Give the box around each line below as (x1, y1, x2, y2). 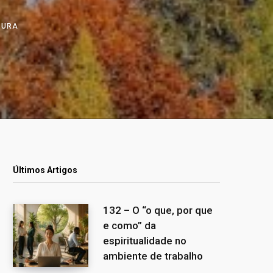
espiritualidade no (103, 234, 186, 247)
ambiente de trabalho (103, 249, 203, 262)
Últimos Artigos (13, 165, 77, 175)
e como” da (103, 219, 156, 232)
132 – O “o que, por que (103, 204, 213, 216)
